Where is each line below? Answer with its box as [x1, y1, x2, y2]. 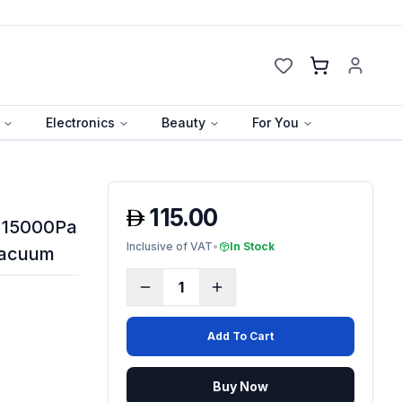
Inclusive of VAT [126, 239, 213, 253]
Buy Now [212, 378, 268, 394]
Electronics [46, 114, 115, 130]
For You [252, 114, 299, 130]
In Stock [229, 239, 275, 253]
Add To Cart [206, 328, 274, 343]
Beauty [162, 114, 205, 130]
